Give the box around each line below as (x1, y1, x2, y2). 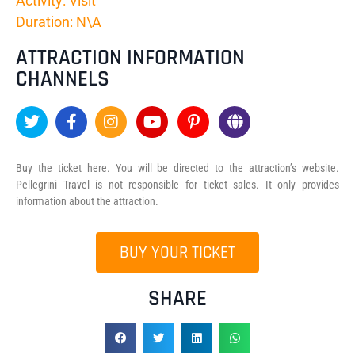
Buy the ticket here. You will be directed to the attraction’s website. (16, 161, 339, 174)
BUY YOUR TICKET (120, 241, 235, 263)
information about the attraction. (16, 194, 158, 208)
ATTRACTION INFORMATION (16, 44, 245, 71)
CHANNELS (16, 65, 109, 93)
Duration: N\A (16, 13, 101, 30)
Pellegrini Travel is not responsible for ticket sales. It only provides (16, 177, 339, 191)
